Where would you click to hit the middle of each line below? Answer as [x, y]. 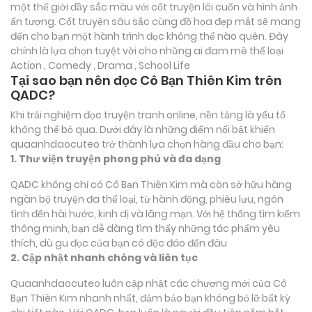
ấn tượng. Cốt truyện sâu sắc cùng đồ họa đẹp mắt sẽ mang [156, 21]
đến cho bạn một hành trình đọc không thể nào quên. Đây [149, 36]
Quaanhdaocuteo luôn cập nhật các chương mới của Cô [149, 283]
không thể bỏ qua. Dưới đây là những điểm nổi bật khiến [143, 129]
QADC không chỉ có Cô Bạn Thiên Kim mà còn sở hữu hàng [151, 184]
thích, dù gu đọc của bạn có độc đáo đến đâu [119, 243]
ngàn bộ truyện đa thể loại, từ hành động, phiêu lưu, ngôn [147, 199]
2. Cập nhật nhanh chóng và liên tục [104, 257]
